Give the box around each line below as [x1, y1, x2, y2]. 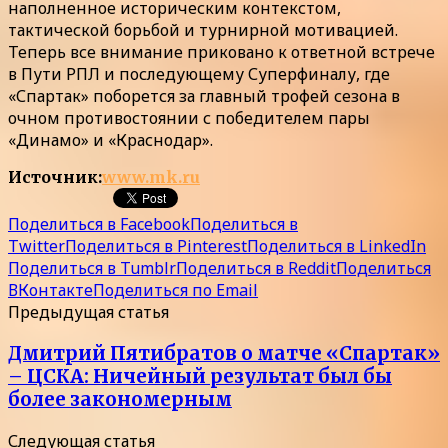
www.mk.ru [102, 167, 200, 188]
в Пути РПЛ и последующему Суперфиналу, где [8, 63, 390, 86]
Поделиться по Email [93, 279, 258, 302]
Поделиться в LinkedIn [247, 235, 426, 258]
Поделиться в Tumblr [8, 257, 176, 280]
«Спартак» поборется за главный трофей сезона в [8, 85, 400, 108]
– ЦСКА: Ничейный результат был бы [8, 364, 392, 388]
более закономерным [8, 387, 232, 411]
